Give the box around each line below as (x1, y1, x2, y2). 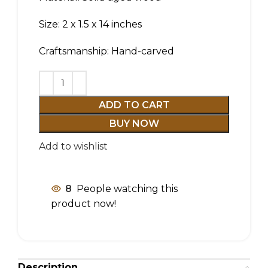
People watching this (77, 182, 178, 194)
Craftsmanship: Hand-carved (39, 45, 174, 57)
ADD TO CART (98, 99, 170, 111)
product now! (51, 197, 116, 209)
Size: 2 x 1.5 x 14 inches (39, 19, 142, 30)
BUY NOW (109, 118, 159, 129)
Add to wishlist (39, 141, 108, 152)
